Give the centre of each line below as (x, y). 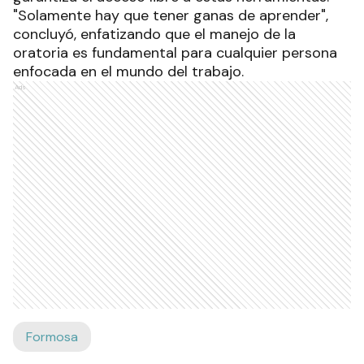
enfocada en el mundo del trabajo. (128, 72)
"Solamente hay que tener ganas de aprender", (171, 16)
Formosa (52, 337)
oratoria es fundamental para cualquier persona (175, 53)
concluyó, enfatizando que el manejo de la (154, 35)
